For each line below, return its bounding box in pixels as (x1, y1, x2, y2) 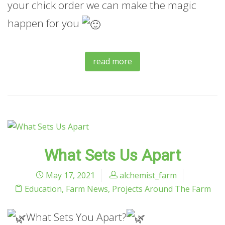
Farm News (65, 183, 108, 194)
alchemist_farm (120, 169, 177, 181)
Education (24, 183, 62, 194)
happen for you (8, 16, 82, 31)
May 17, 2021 (44, 169, 95, 181)
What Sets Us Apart (44, 145, 181, 165)
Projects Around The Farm (111, 183, 211, 194)
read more (93, 55, 132, 67)
